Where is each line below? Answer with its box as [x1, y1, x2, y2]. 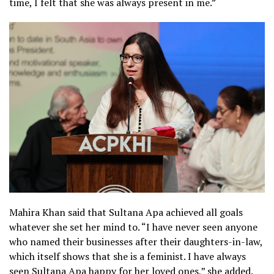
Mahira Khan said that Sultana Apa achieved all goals [9, 206, 243, 220]
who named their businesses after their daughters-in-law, [9, 235, 262, 249]
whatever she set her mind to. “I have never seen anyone [9, 220, 257, 234]
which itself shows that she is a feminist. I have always [9, 250, 246, 264]
